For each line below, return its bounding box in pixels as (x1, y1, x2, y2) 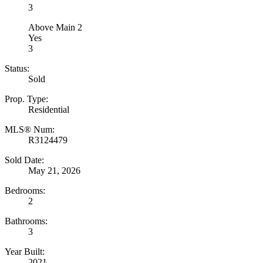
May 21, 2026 (28, 166, 80, 176)
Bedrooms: (5, 186, 45, 196)
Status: (5, 63, 29, 74)
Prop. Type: (5, 94, 48, 104)
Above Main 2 (28, 22, 82, 33)
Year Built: (5, 247, 45, 257)
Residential (28, 104, 69, 115)
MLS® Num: (5, 124, 55, 135)
